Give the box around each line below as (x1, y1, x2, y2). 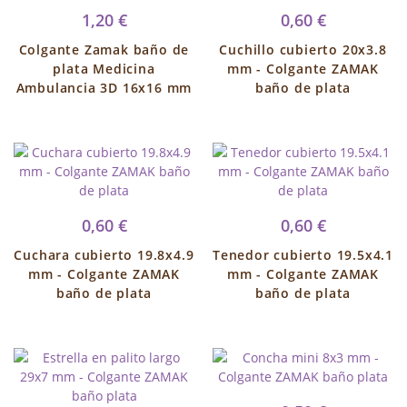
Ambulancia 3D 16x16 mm (15, 79, 193, 96)
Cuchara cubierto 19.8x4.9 (14, 246, 194, 263)
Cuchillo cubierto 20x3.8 (219, 41, 387, 58)
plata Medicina (53, 60, 155, 77)
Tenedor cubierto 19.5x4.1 (213, 246, 394, 263)
